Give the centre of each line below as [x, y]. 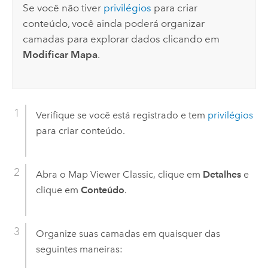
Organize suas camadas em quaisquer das [128, 233]
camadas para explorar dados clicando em [121, 39]
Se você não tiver [63, 7]
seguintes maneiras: [79, 249]
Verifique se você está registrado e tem [121, 115]
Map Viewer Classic [110, 174]
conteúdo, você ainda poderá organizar [114, 23]
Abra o [52, 174]
